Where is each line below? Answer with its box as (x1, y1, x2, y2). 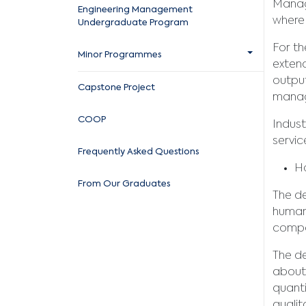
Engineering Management (78, 5, 193, 14)
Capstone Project (78, 83, 155, 92)
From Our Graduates (78, 179, 170, 189)
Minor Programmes (78, 50, 161, 59)
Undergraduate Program (78, 18, 189, 27)
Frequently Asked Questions (78, 147, 199, 156)
